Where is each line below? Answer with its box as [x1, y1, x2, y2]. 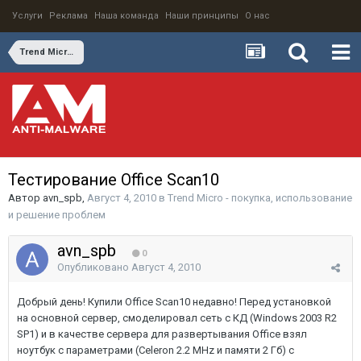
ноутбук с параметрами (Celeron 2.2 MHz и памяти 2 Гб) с [17, 344, 294, 356]
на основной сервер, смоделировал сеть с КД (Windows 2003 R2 [17, 312, 337, 324]
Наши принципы [165, 10, 239, 21]
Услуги [12, 10, 43, 21]
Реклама [49, 10, 88, 21]
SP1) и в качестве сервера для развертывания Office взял [17, 328, 307, 340]
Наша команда [94, 10, 159, 21]
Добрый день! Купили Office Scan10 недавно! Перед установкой [17, 296, 331, 308]
